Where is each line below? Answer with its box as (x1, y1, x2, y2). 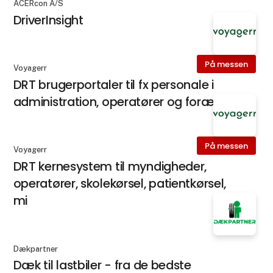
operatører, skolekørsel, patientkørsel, (13, 175, 227, 193)
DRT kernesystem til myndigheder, (13, 158, 207, 175)
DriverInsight (13, 11, 83, 29)
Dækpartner (13, 244, 58, 253)
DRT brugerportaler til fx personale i (13, 76, 214, 94)
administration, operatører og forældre (13, 93, 236, 111)
